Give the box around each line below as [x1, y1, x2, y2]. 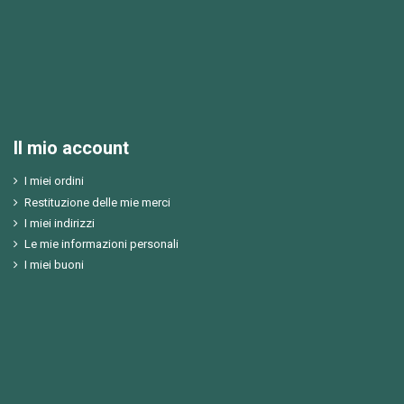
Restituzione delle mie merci [24, 195, 170, 209]
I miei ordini [24, 174, 84, 188]
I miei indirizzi [24, 216, 95, 230]
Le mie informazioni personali [24, 237, 179, 252]
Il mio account [14, 137, 129, 160]
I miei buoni [24, 258, 84, 272]
